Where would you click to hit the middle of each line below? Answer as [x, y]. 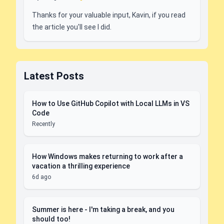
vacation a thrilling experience [81, 166]
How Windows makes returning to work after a [107, 156]
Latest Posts [54, 76]
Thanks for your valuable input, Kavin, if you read [109, 15]
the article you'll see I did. [72, 27]
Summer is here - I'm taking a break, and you [103, 209]
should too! [51, 219]
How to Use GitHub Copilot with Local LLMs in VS [111, 103]
